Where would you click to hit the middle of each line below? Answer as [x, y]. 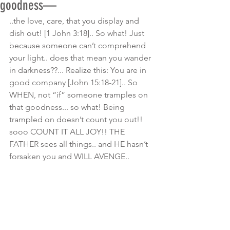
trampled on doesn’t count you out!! [77, 119]
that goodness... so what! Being [68, 107]
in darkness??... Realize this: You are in [79, 70]
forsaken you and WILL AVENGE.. [70, 156]
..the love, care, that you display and [75, 21]
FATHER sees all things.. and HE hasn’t [80, 144]
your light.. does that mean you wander [81, 58]
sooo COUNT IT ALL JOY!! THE [68, 132]
